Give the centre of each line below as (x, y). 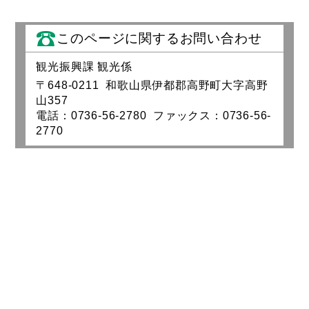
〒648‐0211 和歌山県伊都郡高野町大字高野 (152, 85)
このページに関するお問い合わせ (159, 38)
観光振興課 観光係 (84, 67)
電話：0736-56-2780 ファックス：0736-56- (154, 116)
